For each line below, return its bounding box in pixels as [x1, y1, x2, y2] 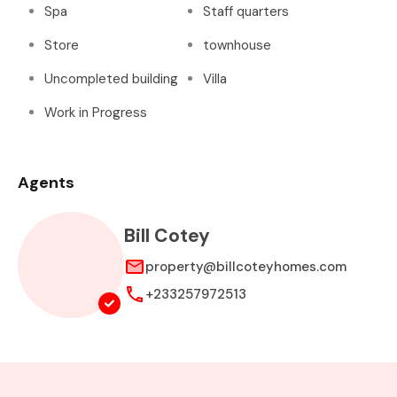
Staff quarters [203, 3, 289, 20]
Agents [18, 172, 74, 193]
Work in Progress [44, 104, 147, 121]
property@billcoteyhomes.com [145, 258, 346, 276]
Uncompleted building [44, 70, 178, 88]
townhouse [203, 36, 271, 54]
